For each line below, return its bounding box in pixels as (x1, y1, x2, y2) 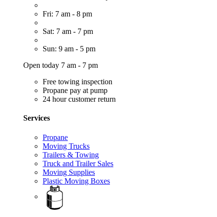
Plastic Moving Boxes (43, 176, 110, 185)
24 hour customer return (43, 95, 116, 104)
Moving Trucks (43, 141, 90, 150)
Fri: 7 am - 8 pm (43, 10, 92, 18)
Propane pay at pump (43, 86, 108, 95)
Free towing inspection (43, 77, 112, 86)
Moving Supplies (43, 168, 95, 176)
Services (23, 114, 50, 123)
